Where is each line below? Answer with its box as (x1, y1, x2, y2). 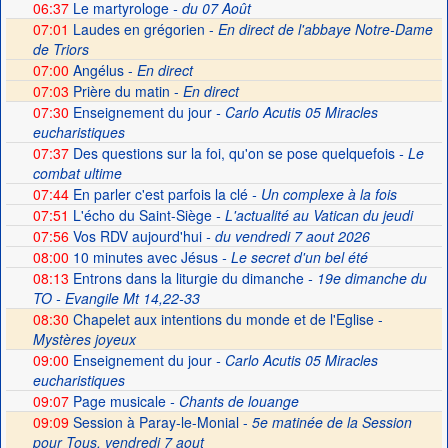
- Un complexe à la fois (247, 184, 397, 204)
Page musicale (68, 391, 166, 411)
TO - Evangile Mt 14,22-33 (32, 288, 200, 308)
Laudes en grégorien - (68, 19, 218, 39)
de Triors (32, 39, 89, 59)
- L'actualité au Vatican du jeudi (211, 205, 413, 225)
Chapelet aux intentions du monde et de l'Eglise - (68, 309, 383, 329)
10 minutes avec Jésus (68, 247, 218, 267)
